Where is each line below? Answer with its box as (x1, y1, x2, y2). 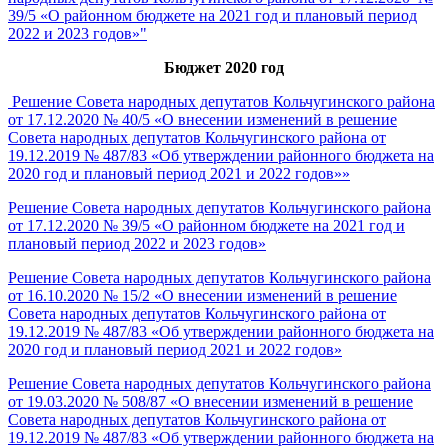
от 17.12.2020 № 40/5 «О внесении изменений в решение (8, 111, 397, 128)
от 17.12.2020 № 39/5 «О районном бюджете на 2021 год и (8, 217, 405, 234)
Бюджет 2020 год (164, 59, 284, 76)
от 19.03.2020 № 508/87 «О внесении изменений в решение (8, 393, 413, 410)
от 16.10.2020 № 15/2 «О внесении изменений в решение (8, 287, 397, 304)
